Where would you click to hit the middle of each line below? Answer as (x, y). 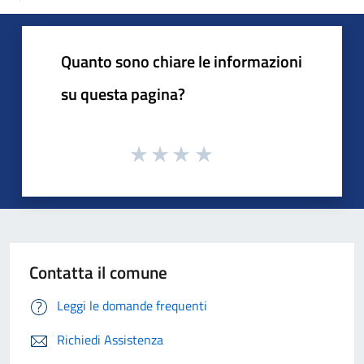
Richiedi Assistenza (110, 340)
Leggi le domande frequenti (132, 306)
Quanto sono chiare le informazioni (182, 61)
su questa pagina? (123, 93)
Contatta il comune (98, 273)
